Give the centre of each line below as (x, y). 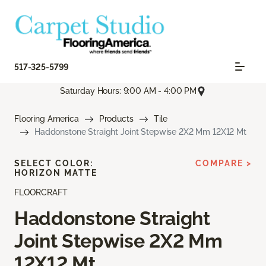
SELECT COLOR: (54, 164)
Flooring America (47, 119)
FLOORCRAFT (41, 193)
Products (116, 119)
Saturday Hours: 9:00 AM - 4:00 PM (128, 91)
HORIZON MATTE (56, 173)
